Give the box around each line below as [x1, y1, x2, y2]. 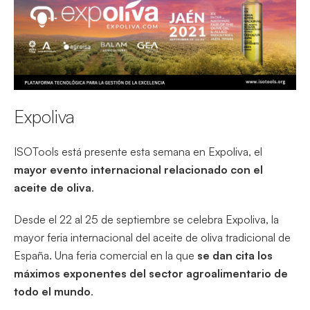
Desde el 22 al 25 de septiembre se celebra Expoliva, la [14, 212, 279, 227]
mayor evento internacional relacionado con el [14, 163, 263, 177]
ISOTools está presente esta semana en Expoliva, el [14, 145, 262, 159]
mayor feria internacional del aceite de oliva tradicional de [14, 230, 291, 245]
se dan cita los [197, 248, 273, 263]
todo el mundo [14, 284, 91, 299]
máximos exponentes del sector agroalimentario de [14, 266, 288, 281]
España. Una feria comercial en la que [14, 248, 197, 263]
